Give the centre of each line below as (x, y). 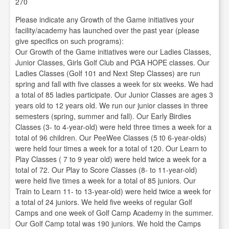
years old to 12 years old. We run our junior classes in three (112, 106)
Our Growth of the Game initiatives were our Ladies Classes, (113, 52)
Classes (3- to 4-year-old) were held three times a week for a (113, 127)
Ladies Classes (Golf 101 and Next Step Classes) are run (108, 73)
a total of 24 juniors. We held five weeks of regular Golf (104, 202)
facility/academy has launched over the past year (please (107, 30)
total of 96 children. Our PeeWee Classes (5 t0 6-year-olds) (111, 138)
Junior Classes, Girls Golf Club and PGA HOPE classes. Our (112, 63)
